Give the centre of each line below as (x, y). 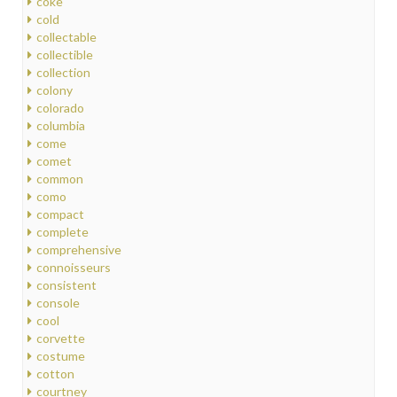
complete (62, 232)
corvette (61, 339)
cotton (55, 374)
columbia (61, 126)
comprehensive (79, 250)
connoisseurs (74, 268)
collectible (65, 55)
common (60, 179)
